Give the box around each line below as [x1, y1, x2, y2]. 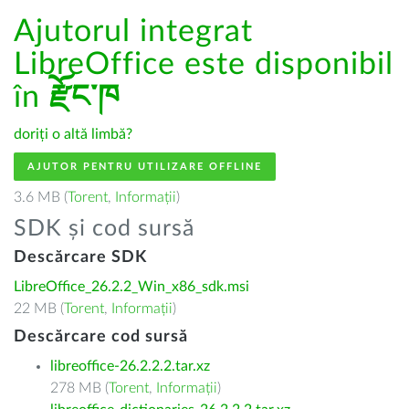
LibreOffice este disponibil [14, 49, 393, 80]
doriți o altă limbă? [14, 127, 132, 142]
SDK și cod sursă [14, 217, 194, 240]
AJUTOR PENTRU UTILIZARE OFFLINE [27, 162, 262, 172]
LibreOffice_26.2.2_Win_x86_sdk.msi [14, 279, 249, 294]
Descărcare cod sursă [14, 329, 188, 345]
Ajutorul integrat [14, 16, 253, 47]
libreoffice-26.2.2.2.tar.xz [50, 359, 210, 373]
